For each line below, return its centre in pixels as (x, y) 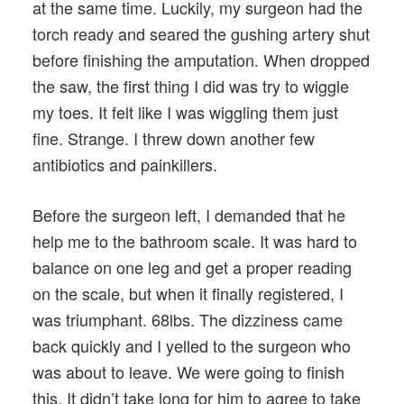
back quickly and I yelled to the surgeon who (192, 346)
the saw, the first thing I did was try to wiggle (191, 86)
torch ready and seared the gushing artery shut (201, 34)
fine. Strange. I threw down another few (174, 138)
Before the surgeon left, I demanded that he (189, 215)
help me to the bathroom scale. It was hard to (195, 241)
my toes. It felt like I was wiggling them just (185, 112)
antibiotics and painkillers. (125, 165)
